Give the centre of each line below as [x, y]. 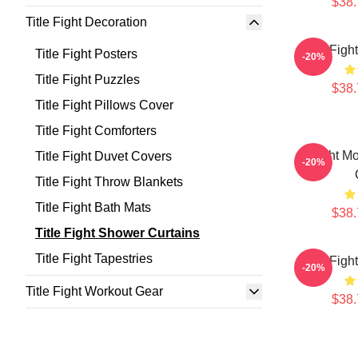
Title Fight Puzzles [88, 80]
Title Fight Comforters [96, 131]
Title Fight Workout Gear [94, 291]
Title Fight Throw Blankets [109, 182]
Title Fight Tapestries [94, 259]
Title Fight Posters [86, 54]
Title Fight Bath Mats [93, 207]
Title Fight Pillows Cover [104, 105]
